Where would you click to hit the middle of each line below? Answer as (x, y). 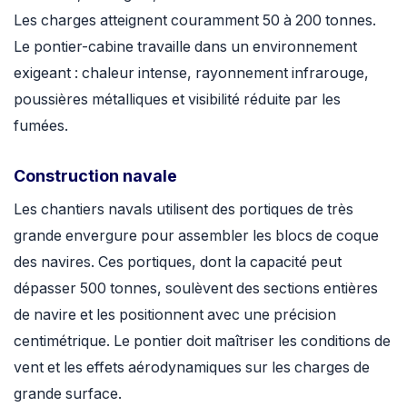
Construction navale (95, 176)
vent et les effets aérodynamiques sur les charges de (192, 368)
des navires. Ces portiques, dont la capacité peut (178, 263)
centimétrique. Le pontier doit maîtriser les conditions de (202, 342)
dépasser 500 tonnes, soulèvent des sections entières (196, 289)
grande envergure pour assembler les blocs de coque (196, 236)
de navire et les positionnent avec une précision (175, 315)
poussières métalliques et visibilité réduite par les (177, 99)
